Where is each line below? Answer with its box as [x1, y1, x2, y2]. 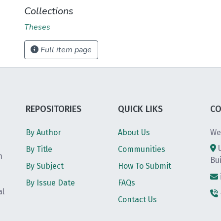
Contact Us [118, 195, 157, 204]
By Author [26, 128, 61, 137]
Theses [24, 22, 50, 33]
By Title [26, 145, 52, 154]
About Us [118, 128, 150, 137]
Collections [24, 4, 74, 18]
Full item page [38, 44, 92, 55]
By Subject [26, 161, 64, 171]
